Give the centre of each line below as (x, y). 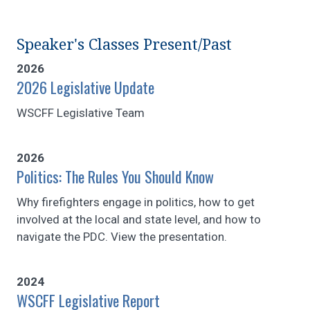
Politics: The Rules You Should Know (115, 176)
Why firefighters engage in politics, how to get (136, 202)
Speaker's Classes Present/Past (124, 44)
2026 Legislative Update (85, 87)
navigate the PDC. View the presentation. (122, 236)
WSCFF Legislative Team (81, 112)
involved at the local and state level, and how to (139, 219)
